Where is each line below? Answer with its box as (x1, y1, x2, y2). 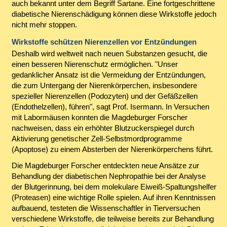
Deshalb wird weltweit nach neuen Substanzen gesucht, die (11, 49, 207, 58)
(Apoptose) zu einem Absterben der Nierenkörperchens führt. (11, 145, 213, 154)
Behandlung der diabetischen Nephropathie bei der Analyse (11, 171, 206, 180)
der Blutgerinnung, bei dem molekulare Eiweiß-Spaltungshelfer (11, 182, 216, 191)
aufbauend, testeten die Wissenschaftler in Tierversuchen (11, 203, 200, 212)
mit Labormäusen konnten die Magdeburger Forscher (11, 113, 187, 122)
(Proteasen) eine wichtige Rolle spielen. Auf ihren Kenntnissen (11, 193, 215, 202)
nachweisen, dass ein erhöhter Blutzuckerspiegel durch (11, 124, 194, 133)
